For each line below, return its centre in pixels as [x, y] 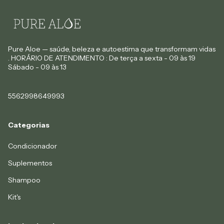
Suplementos [30, 163]
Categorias [29, 125]
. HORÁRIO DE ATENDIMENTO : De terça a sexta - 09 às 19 [102, 58]
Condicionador [32, 146]
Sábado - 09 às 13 [37, 67]
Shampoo [24, 180]
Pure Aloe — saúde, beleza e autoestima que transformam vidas [112, 49]
